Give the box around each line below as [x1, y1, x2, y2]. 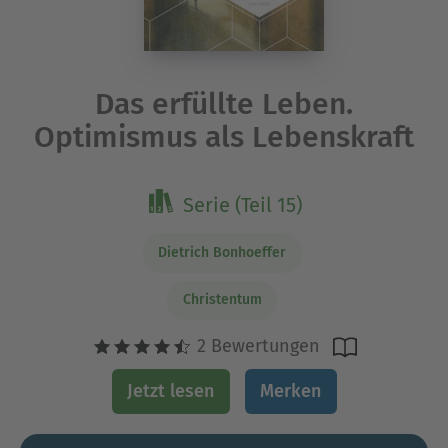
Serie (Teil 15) [183, 193, 302, 218]
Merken [260, 379, 321, 402]
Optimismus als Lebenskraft [34, 119, 414, 156]
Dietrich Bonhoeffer [158, 243, 286, 261]
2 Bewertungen [191, 335, 320, 358]
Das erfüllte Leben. [95, 86, 353, 123]
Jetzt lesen [127, 379, 214, 402]
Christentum [182, 291, 262, 309]
